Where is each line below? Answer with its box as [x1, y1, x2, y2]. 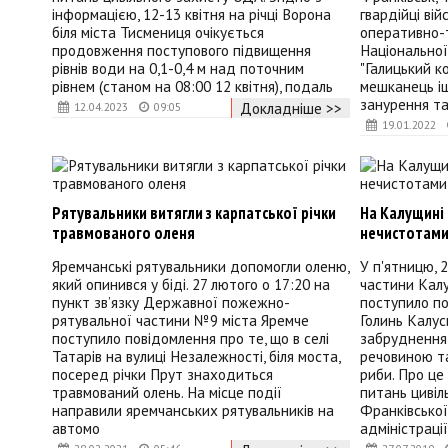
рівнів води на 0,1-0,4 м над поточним [52, 57, 304, 78]
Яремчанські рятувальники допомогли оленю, [52, 256, 349, 277]
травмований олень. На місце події [52, 382, 282, 403]
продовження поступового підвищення [52, 39, 311, 60]
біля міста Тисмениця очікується [52, 21, 264, 42]
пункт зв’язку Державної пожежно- [52, 292, 290, 313]
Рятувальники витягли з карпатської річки [52, 202, 336, 225]
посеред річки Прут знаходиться [52, 364, 273, 385]
